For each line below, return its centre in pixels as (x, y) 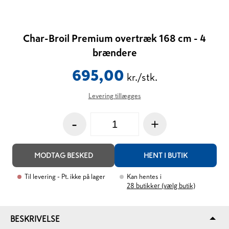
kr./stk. (142, 77)
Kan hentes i (144, 177)
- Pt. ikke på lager (82, 177)
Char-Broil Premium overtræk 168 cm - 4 (114, 38)
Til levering (40, 177)
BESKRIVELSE (35, 219)
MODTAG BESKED (63, 155)
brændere (114, 53)
